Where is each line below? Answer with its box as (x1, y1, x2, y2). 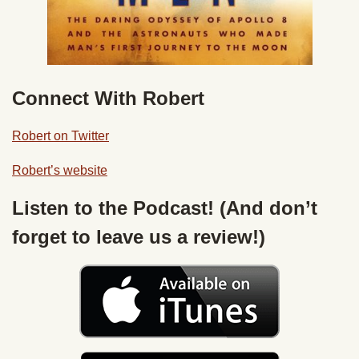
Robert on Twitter (12, 129, 109, 143)
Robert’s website (12, 163, 107, 178)
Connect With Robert (12, 87, 204, 110)
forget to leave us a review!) (12, 226, 265, 248)
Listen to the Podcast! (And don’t (12, 197, 317, 220)
